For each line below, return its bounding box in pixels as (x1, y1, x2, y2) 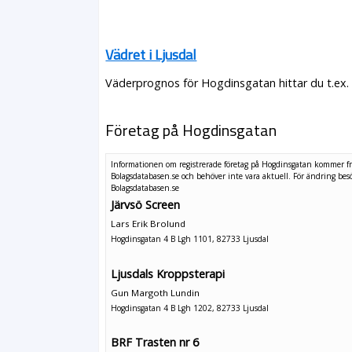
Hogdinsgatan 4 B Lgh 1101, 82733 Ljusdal (111, 233, 269, 245)
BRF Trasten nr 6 (111, 335, 200, 350)
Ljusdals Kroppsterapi (111, 266, 225, 281)
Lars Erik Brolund (111, 218, 186, 230)
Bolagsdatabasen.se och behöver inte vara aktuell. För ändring (111, 170, 339, 181)
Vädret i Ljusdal (105, 44, 197, 65)
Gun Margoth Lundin (111, 286, 200, 299)
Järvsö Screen (111, 197, 181, 213)
